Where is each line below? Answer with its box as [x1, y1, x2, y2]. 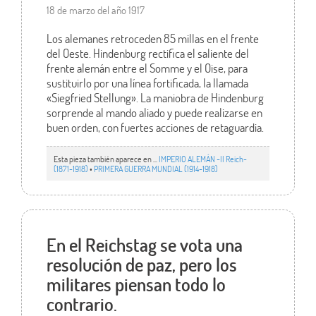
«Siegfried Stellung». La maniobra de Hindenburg [46, 89, 264, 106]
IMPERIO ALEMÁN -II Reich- [158, 153, 247, 165]
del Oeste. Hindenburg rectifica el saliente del [46, 44, 249, 61]
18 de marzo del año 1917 [46, 2, 145, 17]
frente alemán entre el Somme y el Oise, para [46, 59, 248, 76]
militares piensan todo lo [46, 272, 226, 297]
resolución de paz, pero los [46, 253, 237, 277]
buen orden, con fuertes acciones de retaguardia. [46, 119, 264, 135]
